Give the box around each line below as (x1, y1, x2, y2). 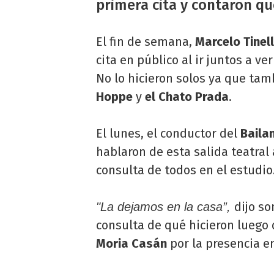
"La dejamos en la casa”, (96, 199, 234, 213)
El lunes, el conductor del (96, 125, 240, 141)
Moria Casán (96, 235, 167, 251)
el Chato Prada (142, 89, 229, 104)
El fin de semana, (96, 34, 195, 49)
